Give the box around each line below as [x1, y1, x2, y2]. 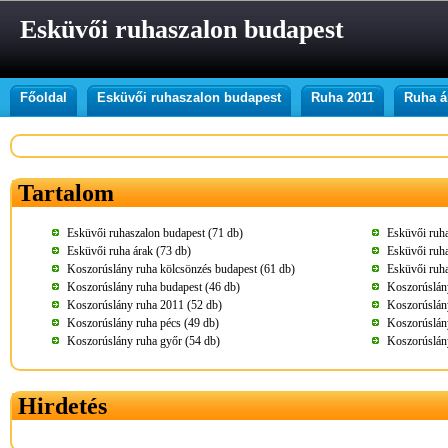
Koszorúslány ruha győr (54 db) [67, 334, 220, 348]
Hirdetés [18, 393, 107, 419]
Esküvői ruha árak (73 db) [67, 244, 191, 258]
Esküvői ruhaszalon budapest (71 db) [67, 226, 243, 240]
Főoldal [20, 90, 67, 105]
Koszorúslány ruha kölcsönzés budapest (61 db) [67, 262, 295, 276]
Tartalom [18, 180, 114, 206]
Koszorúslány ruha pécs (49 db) [67, 316, 219, 330]
